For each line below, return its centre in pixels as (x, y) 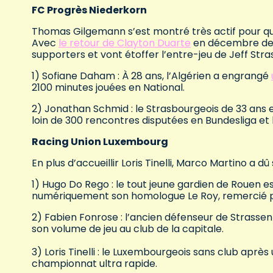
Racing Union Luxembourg (100, 142)
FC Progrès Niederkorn (89, 10)
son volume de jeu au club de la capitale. (128, 229)
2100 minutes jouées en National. (108, 88)
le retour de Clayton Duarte (125, 43)
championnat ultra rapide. (94, 264)
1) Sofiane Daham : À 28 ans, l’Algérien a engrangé (151, 76)
